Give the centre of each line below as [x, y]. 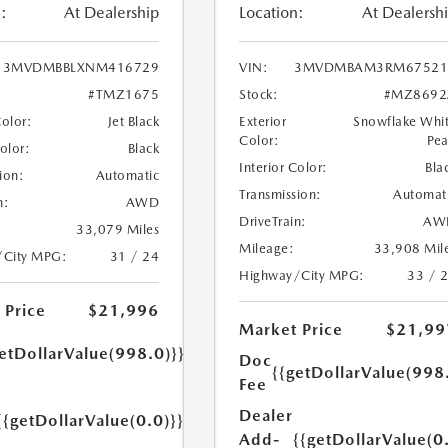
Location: [272, 13]
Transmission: [280, 195]
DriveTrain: [273, 222]
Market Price [291, 330]
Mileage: [267, 249]
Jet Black [133, 122]
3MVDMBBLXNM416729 [81, 68]
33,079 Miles [118, 230]
